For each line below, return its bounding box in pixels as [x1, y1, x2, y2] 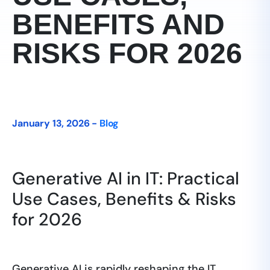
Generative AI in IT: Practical [12, 168, 239, 190]
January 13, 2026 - [12, 117, 99, 130]
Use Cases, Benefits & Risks [12, 188, 236, 210]
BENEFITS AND [12, 8, 225, 40]
